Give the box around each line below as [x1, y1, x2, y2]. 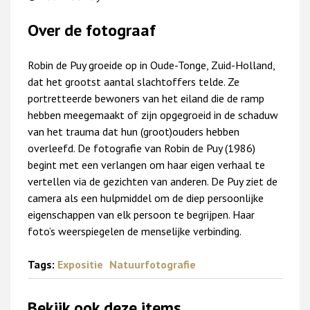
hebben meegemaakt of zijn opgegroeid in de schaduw [28, 107, 278, 122]
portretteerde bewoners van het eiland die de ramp [28, 91, 264, 105]
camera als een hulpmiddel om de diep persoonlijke [28, 190, 264, 205]
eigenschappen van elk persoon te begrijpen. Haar [28, 207, 255, 221]
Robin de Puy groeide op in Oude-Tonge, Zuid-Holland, [28, 57, 275, 72]
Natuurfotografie [109, 257, 196, 271]
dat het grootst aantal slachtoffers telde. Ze [28, 74, 239, 89]
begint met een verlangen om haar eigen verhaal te [28, 157, 265, 172]
